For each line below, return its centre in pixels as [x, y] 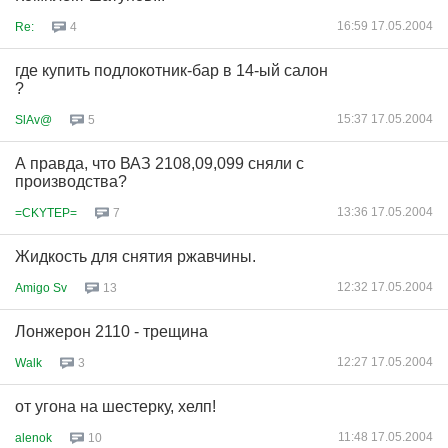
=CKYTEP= [46, 212]
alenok [33, 437]
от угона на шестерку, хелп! [115, 406]
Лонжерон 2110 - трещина [111, 331]
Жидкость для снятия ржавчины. [135, 256]
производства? [71, 181]
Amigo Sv [41, 287]
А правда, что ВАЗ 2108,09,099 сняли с [159, 163]
